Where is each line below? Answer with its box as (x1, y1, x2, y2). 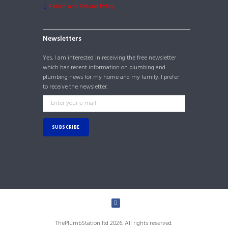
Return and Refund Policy (49, 1, 115, 12)
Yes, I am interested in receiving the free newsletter (43, 52, 176, 63)
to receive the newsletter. (43, 81, 108, 92)
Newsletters (43, 33, 81, 44)
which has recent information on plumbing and (43, 62, 165, 73)
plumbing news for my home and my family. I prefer (43, 72, 179, 82)
